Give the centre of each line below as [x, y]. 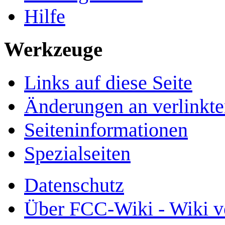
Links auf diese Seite [108, 83]
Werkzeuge [53, 49]
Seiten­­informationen [106, 130]
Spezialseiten [77, 154]
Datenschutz [74, 185]
